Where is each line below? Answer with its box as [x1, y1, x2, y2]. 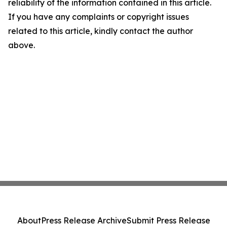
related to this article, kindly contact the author [8, 26, 193, 36]
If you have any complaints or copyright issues [8, 12, 189, 22]
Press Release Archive [41, 215, 127, 225]
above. [8, 40, 35, 51]
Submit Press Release [126, 215, 210, 225]
